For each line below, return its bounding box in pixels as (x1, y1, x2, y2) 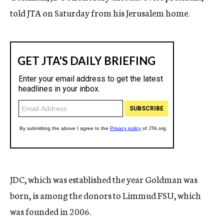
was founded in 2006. (10, 204, 91, 217)
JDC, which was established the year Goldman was (10, 172, 197, 185)
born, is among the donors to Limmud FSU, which (10, 188, 201, 201)
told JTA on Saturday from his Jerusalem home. (10, 6, 189, 19)
